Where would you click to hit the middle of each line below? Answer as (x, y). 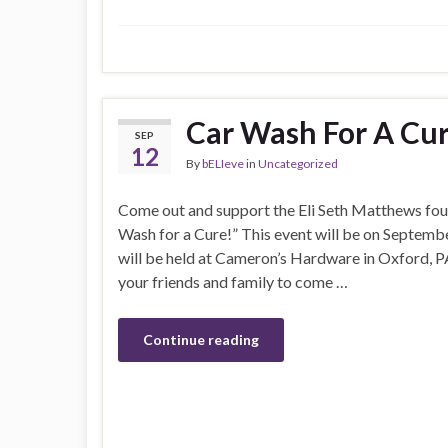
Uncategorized (298, 164)
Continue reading (201, 340)
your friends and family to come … (233, 282)
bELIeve (223, 164)
